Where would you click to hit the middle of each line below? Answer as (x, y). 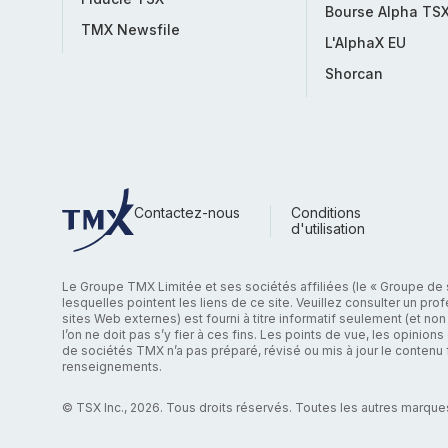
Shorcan (354, 73)
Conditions (325, 212)
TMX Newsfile (130, 29)
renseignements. (112, 366)
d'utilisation (327, 228)
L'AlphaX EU (365, 42)
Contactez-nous (186, 212)
